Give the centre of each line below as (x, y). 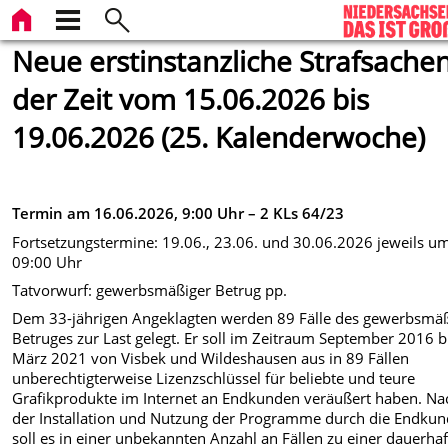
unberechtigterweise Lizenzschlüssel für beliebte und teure (214, 378)
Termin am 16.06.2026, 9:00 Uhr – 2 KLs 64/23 (178, 213)
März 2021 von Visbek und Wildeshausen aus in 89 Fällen (211, 358)
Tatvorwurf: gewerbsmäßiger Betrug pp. (150, 289)
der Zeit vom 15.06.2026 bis (191, 99)
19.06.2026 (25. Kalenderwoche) (219, 137)
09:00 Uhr (47, 261)
